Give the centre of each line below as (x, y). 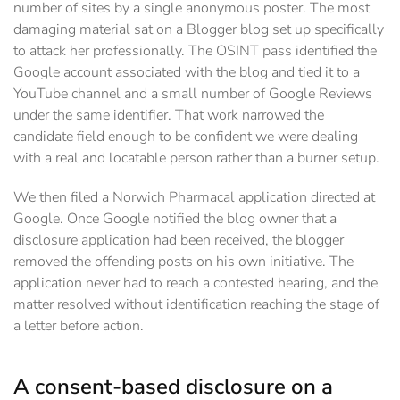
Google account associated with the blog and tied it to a (187, 73)
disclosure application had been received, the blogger (179, 241)
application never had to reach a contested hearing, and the (196, 283)
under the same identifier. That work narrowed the (169, 116)
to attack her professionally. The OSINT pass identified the (195, 51)
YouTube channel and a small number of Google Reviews (193, 94)
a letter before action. (79, 326)
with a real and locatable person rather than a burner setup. (196, 158)
